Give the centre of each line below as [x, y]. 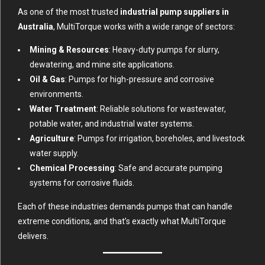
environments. [56, 94]
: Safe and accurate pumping [169, 168]
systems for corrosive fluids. [82, 182]
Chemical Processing [72, 168]
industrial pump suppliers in [174, 12]
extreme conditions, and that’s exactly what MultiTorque [122, 221]
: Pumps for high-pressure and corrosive [140, 79]
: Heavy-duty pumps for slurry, [164, 49]
